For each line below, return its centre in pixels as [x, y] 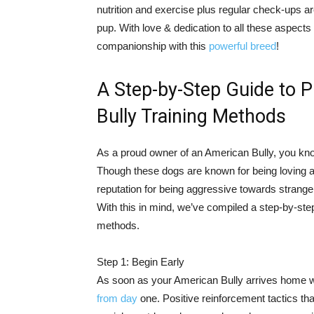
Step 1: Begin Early [141, 262]
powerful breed [243, 46]
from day [117, 298]
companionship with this [153, 46]
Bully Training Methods [191, 116]
